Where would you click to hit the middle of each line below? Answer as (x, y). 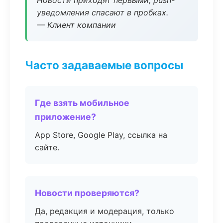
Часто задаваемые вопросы (104, 65)
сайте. (47, 147)
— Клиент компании (76, 25)
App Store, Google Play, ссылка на (101, 135)
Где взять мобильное (82, 103)
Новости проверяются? (87, 193)
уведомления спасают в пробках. (103, 12)
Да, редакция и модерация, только (105, 211)
